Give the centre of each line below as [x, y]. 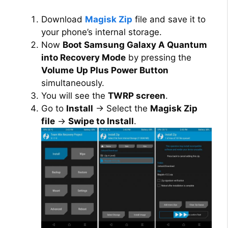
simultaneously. [73, 83]
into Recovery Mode [83, 58]
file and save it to [169, 20]
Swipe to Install [101, 121]
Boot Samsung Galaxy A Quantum [135, 45]
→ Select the [122, 109]
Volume [58, 70]
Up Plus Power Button [122, 70]
